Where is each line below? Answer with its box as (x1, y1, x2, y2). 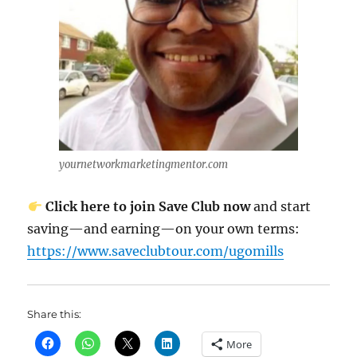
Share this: (27, 308, 82, 320)
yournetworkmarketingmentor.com (59, 158, 228, 171)
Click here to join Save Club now (45, 198, 250, 214)
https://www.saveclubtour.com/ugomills (27, 243, 284, 259)
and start (249, 198, 311, 214)
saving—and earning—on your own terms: (27, 221, 300, 237)
